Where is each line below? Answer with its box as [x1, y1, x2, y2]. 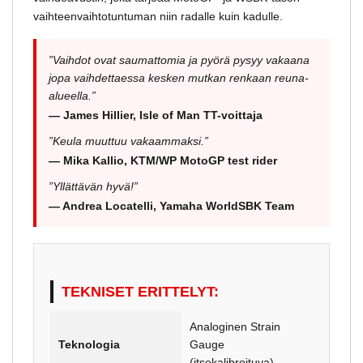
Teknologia [58, 337, 120, 351]
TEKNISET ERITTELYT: [62, 283, 219, 300]
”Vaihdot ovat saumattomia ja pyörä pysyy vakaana [49, 53, 310, 66]
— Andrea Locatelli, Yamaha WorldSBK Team [49, 199, 294, 212]
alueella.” [49, 88, 96, 102]
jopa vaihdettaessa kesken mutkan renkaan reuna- [49, 70, 309, 84]
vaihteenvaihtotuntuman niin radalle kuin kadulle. [33, 9, 283, 23]
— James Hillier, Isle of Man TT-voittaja [49, 108, 263, 122]
